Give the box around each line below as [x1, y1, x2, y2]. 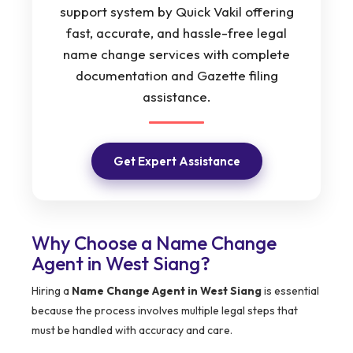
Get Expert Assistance [113, 154, 240, 169]
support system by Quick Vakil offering [59, 3, 294, 20]
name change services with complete [63, 46, 290, 63]
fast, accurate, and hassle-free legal [66, 24, 287, 42]
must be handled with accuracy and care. [32, 323, 232, 338]
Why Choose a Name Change [32, 231, 277, 255]
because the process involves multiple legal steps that [32, 303, 298, 318]
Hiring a [32, 284, 72, 299]
